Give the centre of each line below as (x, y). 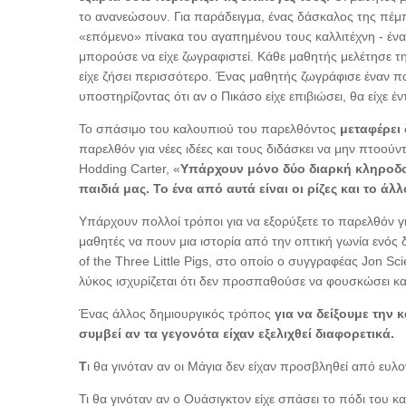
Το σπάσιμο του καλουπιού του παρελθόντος (209, 129)
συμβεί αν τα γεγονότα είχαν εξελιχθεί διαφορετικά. (238, 334)
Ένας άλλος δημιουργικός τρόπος (177, 314)
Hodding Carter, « (130, 169)
